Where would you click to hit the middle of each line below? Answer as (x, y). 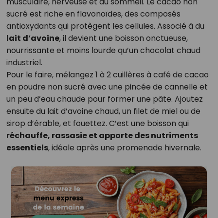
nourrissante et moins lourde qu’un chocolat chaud (103, 51)
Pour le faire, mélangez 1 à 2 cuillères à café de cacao (107, 75)
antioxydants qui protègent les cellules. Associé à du (105, 26)
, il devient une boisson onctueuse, (123, 38)
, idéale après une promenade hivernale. (125, 148)
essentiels (27, 148)
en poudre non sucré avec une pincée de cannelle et (107, 87)
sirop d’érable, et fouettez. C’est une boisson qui (97, 124)
